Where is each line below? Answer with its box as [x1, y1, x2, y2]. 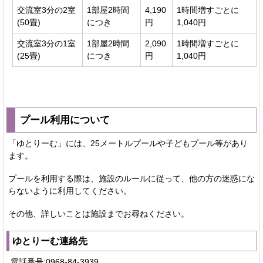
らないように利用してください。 [8, 186, 131, 195]
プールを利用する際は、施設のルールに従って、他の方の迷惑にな [8, 173, 255, 183]
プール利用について [20, 113, 110, 126]
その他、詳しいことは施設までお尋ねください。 [8, 208, 189, 218]
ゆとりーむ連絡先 [12, 235, 87, 246]
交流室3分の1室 [17, 38, 76, 48]
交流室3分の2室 [17, 5, 76, 15]
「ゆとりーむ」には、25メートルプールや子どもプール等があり [8, 138, 248, 148]
